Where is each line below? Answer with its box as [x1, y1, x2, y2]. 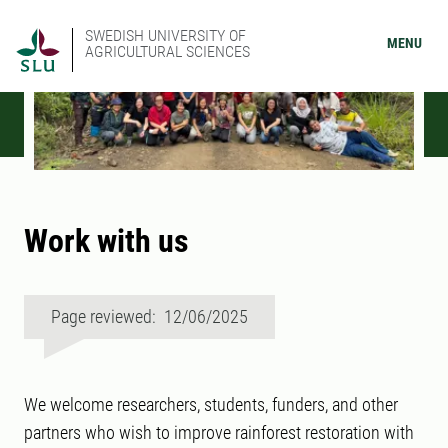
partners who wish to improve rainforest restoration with [24, 422, 414, 444]
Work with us [24, 222, 189, 261]
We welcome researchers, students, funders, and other [24, 394, 398, 416]
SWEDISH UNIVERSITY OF [85, 26, 246, 45]
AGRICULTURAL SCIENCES [85, 42, 250, 61]
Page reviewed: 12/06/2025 [51, 306, 248, 328]
